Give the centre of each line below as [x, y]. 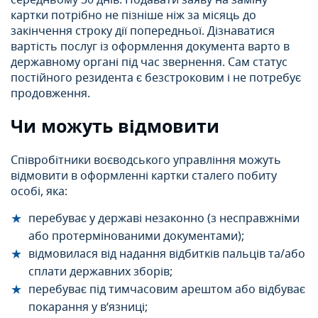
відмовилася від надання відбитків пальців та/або [167, 254]
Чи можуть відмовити [115, 127]
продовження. [50, 94]
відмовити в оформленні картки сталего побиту [144, 176]
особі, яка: [39, 192]
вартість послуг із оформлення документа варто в [150, 47]
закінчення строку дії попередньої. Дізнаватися [143, 32]
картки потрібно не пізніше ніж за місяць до [133, 16]
